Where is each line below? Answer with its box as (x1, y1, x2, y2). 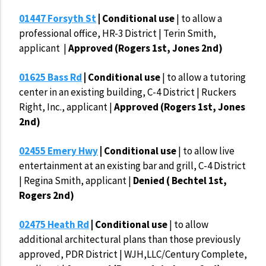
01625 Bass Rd (19, 71, 82, 84)
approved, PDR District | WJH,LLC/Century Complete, (19, 248, 247, 261)
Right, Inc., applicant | (19, 100, 112, 114)
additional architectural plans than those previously (19, 233, 240, 246)
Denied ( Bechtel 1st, (133, 174, 227, 188)
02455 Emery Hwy (19, 144, 98, 158)
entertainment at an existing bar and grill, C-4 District (19, 159, 246, 173)
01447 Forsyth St (19, 12, 96, 26)
